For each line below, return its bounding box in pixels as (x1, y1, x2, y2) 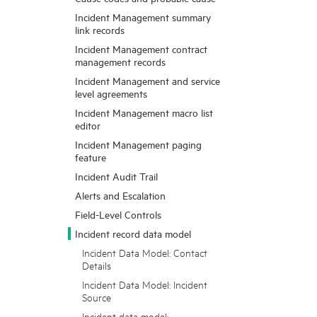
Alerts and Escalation (75, 188, 166, 202)
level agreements (75, 86, 147, 100)
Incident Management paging (75, 137, 202, 151)
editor (75, 118, 100, 132)
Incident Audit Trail (75, 169, 158, 183)
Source (82, 290, 111, 304)
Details (82, 258, 111, 272)
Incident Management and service (75, 74, 220, 87)
